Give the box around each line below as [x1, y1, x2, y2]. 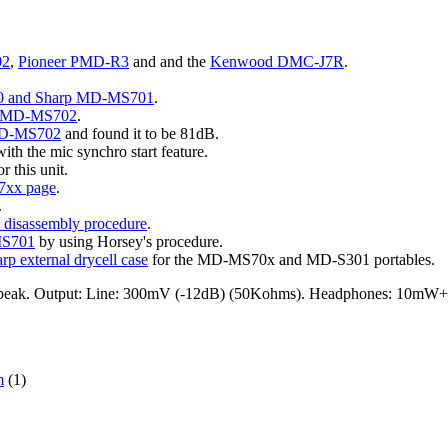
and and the [129, 52, 210, 70]
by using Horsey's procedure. [35, 232, 223, 250]
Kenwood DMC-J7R [210, 52, 344, 70]
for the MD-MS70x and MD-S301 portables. [148, 250, 435, 268]
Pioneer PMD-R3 [18, 52, 129, 70]
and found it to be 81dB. [61, 124, 219, 142]
